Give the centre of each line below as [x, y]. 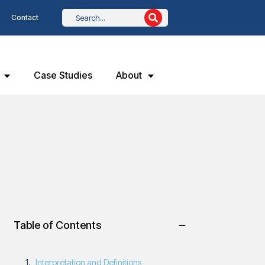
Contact [25, 17]
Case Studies [63, 75]
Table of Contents [58, 225]
